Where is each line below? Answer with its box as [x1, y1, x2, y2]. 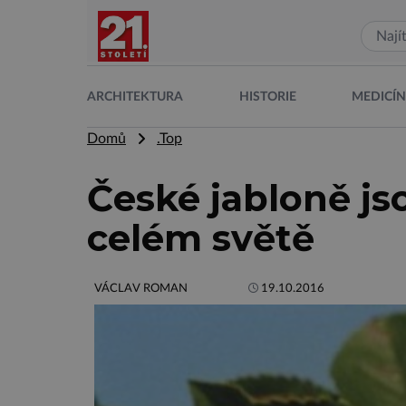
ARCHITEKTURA [87, 90, 183, 103]
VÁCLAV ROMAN [94, 283, 188, 294]
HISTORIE [238, 90, 296, 103]
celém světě [87, 216, 314, 260]
